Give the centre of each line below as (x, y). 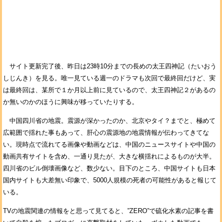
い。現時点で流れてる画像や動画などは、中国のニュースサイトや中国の (109, 144)
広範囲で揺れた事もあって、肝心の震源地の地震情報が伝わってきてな (106, 133)
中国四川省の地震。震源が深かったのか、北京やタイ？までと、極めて (109, 121)
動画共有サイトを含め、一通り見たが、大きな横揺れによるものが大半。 (109, 156)
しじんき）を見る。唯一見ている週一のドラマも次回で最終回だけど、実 (109, 78)
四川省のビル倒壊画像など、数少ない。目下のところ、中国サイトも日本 (109, 168)
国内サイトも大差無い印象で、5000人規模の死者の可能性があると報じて (110, 180)
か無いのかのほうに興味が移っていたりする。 (71, 102)
